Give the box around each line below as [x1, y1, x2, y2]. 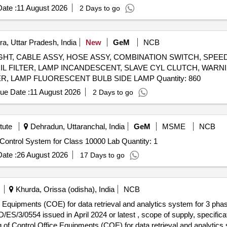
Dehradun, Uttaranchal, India [28, 122, 125, 131]
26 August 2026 [16, 150, 68, 159]
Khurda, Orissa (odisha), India [13, 185, 115, 194]
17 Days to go [80, 151, 125, 159]
